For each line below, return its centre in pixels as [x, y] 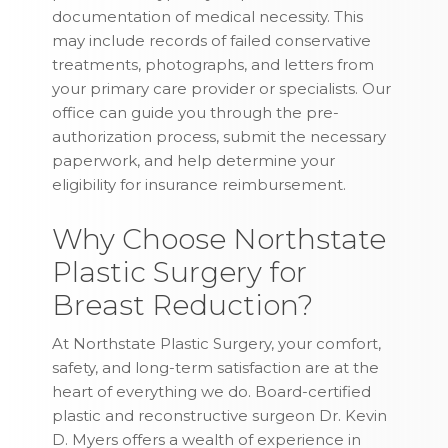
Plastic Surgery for [180, 272]
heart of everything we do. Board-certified [212, 392]
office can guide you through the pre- [196, 113]
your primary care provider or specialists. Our [222, 89]
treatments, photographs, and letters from [213, 65]
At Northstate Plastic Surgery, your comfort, [217, 344]
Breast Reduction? [183, 305]
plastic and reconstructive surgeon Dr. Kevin [220, 416]
